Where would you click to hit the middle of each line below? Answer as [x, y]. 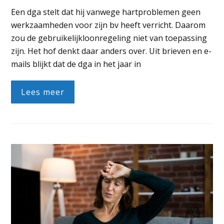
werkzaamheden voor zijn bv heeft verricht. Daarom [108, 25]
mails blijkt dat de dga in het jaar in [76, 64]
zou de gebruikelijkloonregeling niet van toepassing [109, 38]
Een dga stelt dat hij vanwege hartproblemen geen [106, 12]
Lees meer [43, 92]
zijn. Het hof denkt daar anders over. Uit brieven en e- [111, 51]
